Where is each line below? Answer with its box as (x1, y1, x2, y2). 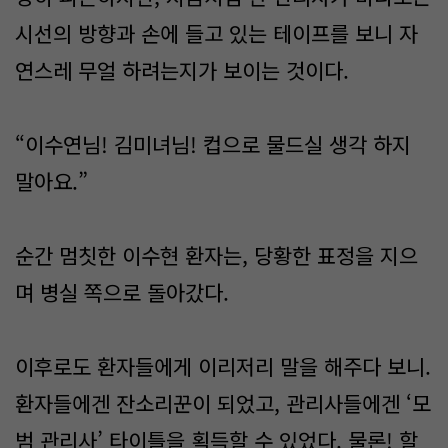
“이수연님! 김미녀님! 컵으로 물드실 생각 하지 (15, 129, 411, 159)
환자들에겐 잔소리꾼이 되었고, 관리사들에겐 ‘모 (15, 388, 431, 418)
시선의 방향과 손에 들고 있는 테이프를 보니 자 (15, 18, 418, 48)
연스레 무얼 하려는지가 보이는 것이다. (15, 55, 349, 85)
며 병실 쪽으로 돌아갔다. (15, 277, 229, 307)
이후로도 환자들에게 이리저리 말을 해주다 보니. (15, 351, 431, 381)
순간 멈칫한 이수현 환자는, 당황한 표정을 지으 (15, 240, 418, 270)
